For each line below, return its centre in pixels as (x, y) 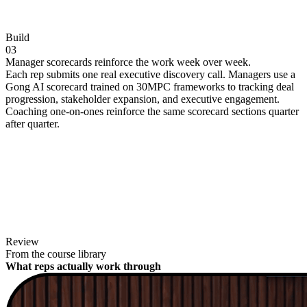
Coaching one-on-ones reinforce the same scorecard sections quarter (152, 112)
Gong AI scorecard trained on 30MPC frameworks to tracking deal (150, 87)
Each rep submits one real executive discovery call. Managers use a (150, 75)
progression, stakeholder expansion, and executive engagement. (143, 99)
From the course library (56, 254)
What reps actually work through (83, 267)
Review (22, 242)
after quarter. (33, 124)
